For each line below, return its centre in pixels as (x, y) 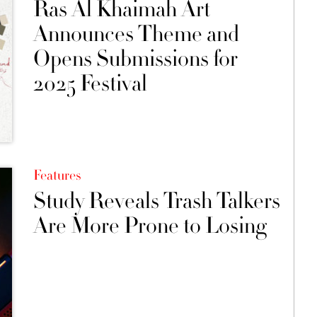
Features (57, 175)
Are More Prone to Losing (150, 225)
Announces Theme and (136, 34)
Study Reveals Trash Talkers (156, 201)
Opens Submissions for (135, 58)
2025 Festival (90, 83)
